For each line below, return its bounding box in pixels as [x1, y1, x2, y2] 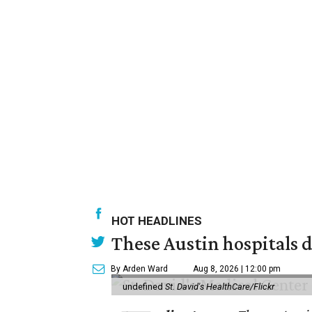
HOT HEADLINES [111, 213, 202, 228]
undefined [123, 281, 165, 292]
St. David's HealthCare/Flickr [165, 281, 274, 292]
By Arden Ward [111, 263, 168, 274]
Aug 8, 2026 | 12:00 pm [193, 263, 281, 274]
